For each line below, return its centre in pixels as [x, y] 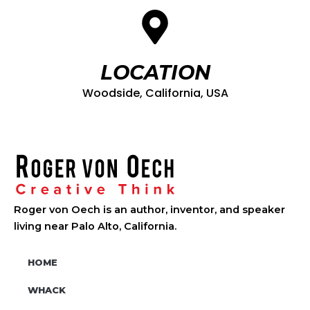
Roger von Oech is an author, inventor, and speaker [149, 210]
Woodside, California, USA [155, 93]
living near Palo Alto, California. [95, 227]
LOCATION [155, 73]
